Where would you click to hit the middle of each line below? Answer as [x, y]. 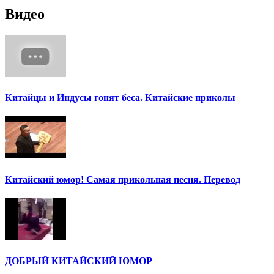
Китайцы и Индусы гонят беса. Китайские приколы [120, 98]
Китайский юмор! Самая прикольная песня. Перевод [123, 179]
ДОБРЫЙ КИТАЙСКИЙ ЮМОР [79, 261]
